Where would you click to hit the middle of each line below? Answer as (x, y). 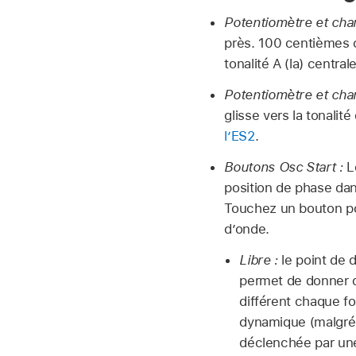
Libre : (259, 259)
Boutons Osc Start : (284, 166)
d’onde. (247, 228)
